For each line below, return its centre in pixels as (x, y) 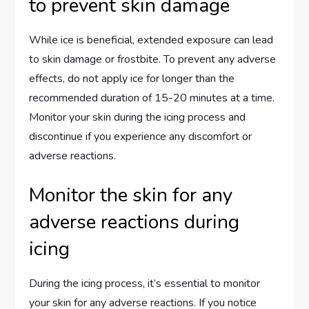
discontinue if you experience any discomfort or (141, 137)
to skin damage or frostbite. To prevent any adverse (153, 60)
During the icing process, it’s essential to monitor (145, 284)
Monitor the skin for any (131, 196)
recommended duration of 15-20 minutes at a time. (152, 98)
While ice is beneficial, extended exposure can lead (151, 40)
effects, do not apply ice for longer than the (132, 79)
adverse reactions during (134, 222)
